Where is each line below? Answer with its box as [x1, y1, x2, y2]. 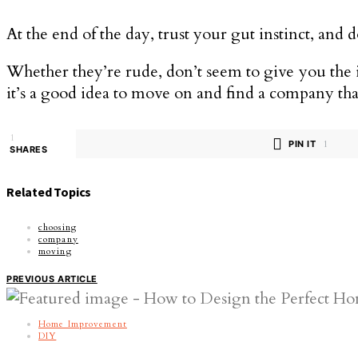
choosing [38, 221, 77, 234]
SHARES [10, 144, 48, 156]
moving [38, 245, 72, 258]
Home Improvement [38, 318, 127, 331]
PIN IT [288, 137, 316, 149]
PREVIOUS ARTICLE [6, 273, 97, 285]
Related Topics [6, 184, 92, 201]
